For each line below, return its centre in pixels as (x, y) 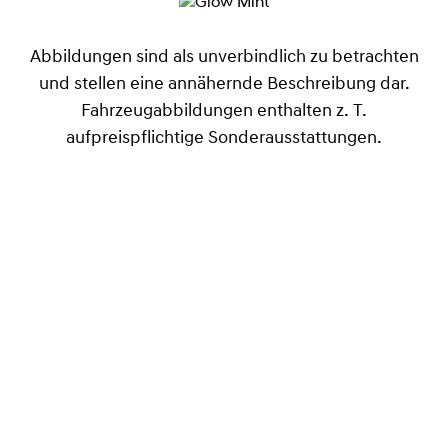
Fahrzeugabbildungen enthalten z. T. (224, 112)
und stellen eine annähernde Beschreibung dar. (224, 85)
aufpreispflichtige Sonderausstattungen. (224, 139)
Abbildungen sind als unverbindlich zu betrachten (224, 58)
